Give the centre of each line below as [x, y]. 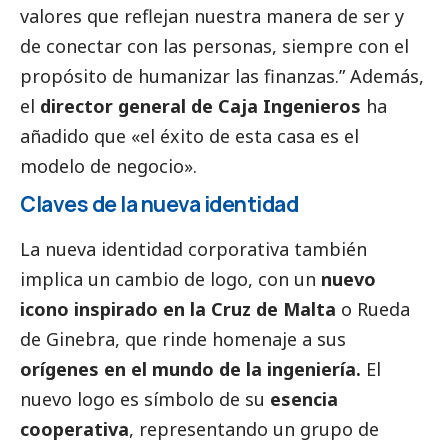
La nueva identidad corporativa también [193, 248]
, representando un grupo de [254, 428]
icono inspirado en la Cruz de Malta [178, 308]
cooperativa [74, 428]
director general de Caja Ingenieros [203, 105]
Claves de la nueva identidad [159, 203]
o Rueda [373, 308]
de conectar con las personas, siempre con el [214, 45]
